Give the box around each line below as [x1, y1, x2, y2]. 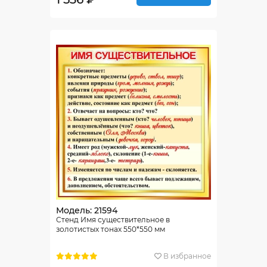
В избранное [163, 251, 211, 260]
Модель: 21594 [56, 205, 117, 216]
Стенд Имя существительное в [56, 215, 170, 224]
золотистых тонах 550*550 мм [56, 225, 165, 234]
